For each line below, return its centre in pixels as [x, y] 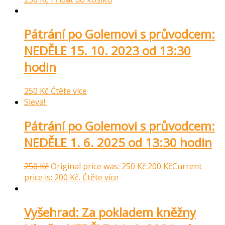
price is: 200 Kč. [52, 178]
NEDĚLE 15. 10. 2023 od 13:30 [107, 51]
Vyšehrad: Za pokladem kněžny [110, 212]
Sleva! [35, 102]
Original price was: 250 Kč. [99, 166]
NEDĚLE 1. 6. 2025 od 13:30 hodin [118, 143]
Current [187, 166]
